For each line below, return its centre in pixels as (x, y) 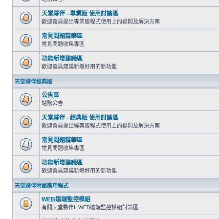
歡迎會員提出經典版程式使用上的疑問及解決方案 (101, 126)
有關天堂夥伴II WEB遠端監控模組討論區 (90, 207)
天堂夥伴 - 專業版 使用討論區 (80, 14)
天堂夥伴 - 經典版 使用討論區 (80, 118)
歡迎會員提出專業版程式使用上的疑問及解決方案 (101, 22)
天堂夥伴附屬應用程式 (42, 186)
